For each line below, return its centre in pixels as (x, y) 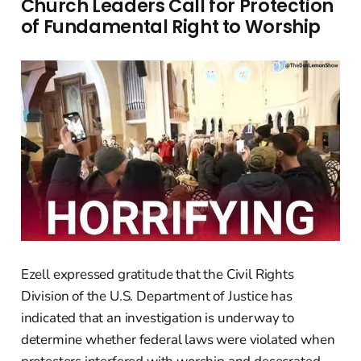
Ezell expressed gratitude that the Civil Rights (157, 274)
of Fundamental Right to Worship (171, 27)
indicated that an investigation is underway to (157, 317)
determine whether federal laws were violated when (178, 339)
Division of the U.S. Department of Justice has (156, 296)
